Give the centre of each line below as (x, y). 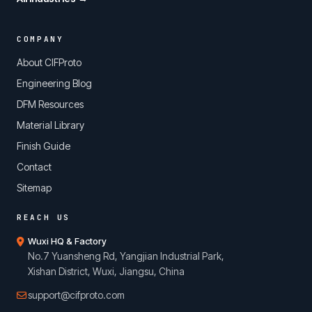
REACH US (44, 217)
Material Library (50, 125)
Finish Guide (44, 146)
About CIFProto (49, 62)
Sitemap (34, 188)
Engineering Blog (54, 83)
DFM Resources (50, 104)
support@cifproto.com (76, 295)
